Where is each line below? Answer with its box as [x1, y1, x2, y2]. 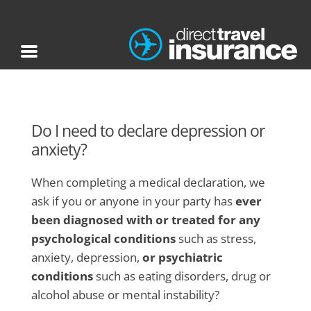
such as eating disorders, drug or [92, 268, 271, 284]
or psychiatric [142, 249, 223, 265]
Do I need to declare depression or [31, 120, 264, 142]
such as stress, [175, 230, 256, 246]
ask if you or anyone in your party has [31, 193, 235, 209]
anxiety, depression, [31, 249, 142, 265]
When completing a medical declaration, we [31, 174, 265, 190]
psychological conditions [31, 230, 176, 246]
